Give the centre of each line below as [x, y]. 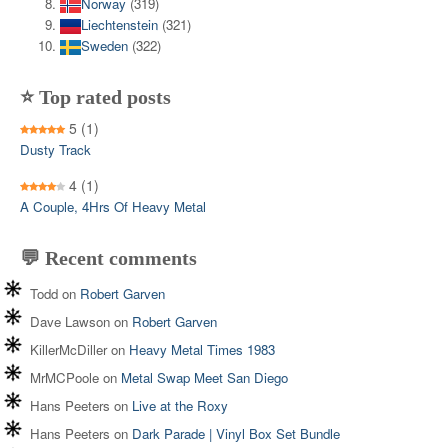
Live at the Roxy [180, 406]
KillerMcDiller [68, 350]
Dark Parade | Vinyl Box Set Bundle [236, 434]
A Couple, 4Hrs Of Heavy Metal [113, 207]
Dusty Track [55, 150]
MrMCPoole [64, 378]
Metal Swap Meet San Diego [204, 378]
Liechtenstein [119, 25]
